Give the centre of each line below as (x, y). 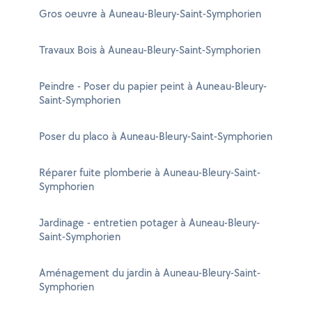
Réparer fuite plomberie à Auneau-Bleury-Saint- (150, 172)
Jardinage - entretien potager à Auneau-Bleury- (149, 223)
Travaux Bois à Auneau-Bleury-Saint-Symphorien (150, 50)
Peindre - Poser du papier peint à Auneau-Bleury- (153, 86)
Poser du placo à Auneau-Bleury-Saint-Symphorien (156, 136)
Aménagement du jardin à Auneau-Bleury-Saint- (150, 273)
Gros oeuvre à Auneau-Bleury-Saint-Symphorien (150, 14)
